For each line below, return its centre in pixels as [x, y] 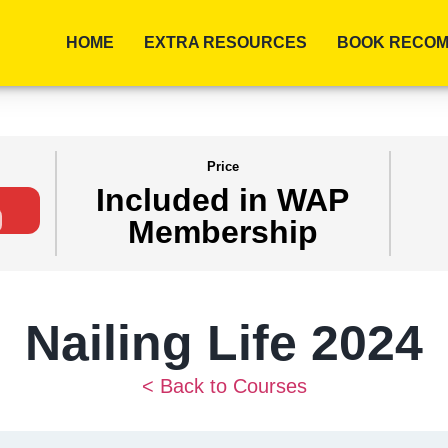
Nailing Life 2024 [224, 342]
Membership [222, 232]
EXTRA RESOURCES [225, 42]
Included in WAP [223, 200]
